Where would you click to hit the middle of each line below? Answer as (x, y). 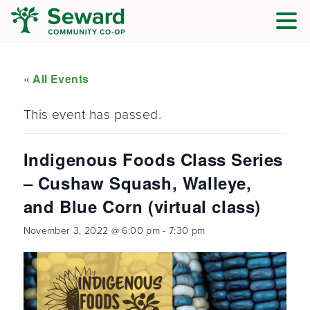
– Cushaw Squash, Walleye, (137, 183)
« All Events (56, 79)
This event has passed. (92, 115)
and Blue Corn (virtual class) (142, 206)
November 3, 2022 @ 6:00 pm (91, 230)
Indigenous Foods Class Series (153, 159)
